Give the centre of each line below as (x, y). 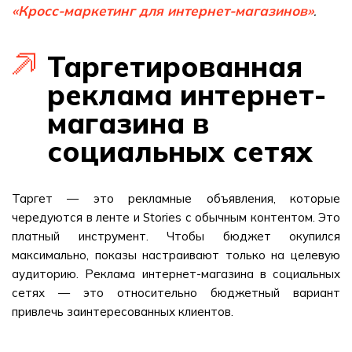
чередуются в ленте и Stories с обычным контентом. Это (176, 217)
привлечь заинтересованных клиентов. (123, 312)
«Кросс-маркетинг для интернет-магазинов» (163, 11)
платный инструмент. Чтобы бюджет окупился (176, 236)
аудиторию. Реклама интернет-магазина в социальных (176, 274)
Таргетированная (175, 66)
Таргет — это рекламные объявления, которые (176, 198)
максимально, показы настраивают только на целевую (176, 255)
